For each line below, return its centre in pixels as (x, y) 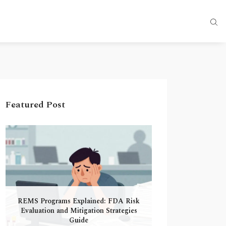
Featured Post (35, 105)
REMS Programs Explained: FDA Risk (79, 201)
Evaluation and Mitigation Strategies (79, 210)
